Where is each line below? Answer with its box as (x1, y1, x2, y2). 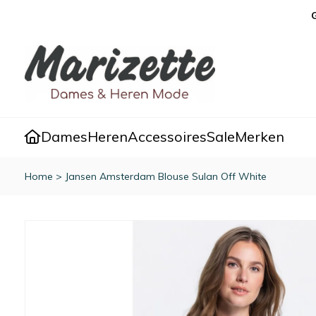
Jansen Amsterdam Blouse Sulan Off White (65, 170, 267, 183)
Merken (235, 128, 284, 146)
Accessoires (128, 128, 207, 146)
